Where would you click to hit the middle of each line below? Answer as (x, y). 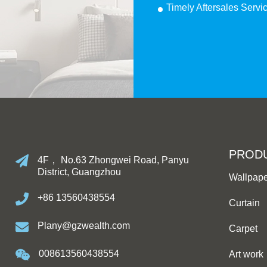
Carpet (243, 229)
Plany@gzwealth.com (83, 226)
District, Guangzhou (79, 172)
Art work (246, 254)
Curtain (245, 203)
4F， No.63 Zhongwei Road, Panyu (113, 160)
